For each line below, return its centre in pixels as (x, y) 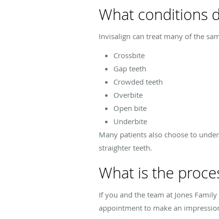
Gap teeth (130, 68)
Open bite (130, 108)
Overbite (128, 95)
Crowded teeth (138, 81)
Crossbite (129, 55)
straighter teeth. (125, 147)
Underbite (130, 121)
